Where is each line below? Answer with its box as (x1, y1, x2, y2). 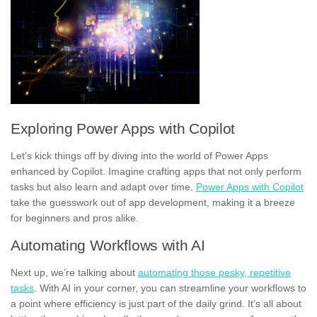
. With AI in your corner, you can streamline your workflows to (34, 282, 306, 294)
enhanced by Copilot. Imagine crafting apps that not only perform (11, 165, 301, 177)
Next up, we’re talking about (11, 266, 138, 278)
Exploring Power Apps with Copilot (11, 120, 236, 137)
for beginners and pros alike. (11, 212, 139, 224)
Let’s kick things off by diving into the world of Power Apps (11, 149, 268, 161)
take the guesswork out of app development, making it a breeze (11, 196, 295, 208)
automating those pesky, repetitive (138, 266, 291, 278)
